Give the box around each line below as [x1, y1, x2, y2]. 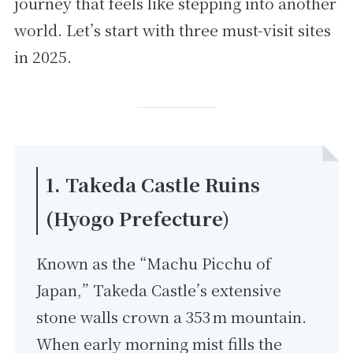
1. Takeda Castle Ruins [46, 170, 261, 199]
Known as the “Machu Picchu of [36, 252, 272, 275]
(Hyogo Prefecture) [46, 204, 230, 232]
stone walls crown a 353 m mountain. [36, 306, 307, 329]
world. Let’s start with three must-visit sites [13, 18, 331, 41]
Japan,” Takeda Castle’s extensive [36, 279, 282, 302]
